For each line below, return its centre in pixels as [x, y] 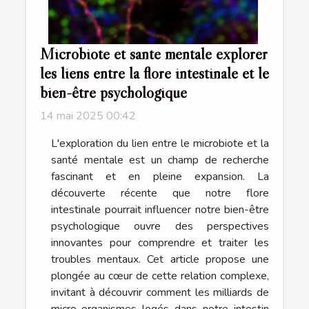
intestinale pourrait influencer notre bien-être [160, 209]
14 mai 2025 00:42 [88, 116]
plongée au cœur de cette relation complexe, [160, 276]
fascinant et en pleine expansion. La [160, 176]
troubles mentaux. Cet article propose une [160, 259]
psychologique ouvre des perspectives [160, 226]
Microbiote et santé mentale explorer [154, 53]
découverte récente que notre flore [160, 193]
